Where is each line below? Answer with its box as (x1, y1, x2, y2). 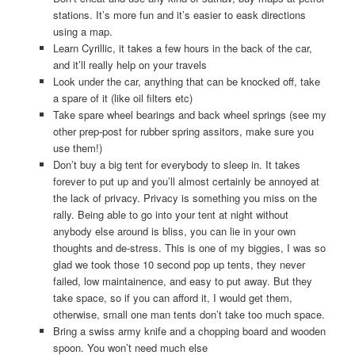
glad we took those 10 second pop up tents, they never (52, 256, 305, 272)
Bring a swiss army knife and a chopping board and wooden (52, 323, 326, 338)
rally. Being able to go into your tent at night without (52, 206, 288, 222)
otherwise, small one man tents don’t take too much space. (52, 306, 325, 322)
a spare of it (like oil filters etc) (52, 90, 193, 105)
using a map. (52, 23, 113, 39)
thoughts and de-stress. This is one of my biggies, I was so (52, 239, 326, 255)
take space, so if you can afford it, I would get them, (52, 289, 292, 305)
